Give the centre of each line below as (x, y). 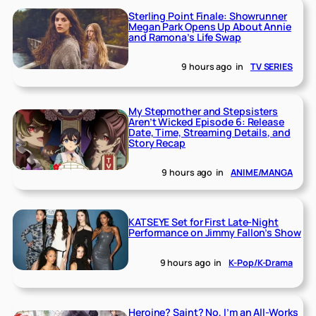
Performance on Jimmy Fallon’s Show (215, 233)
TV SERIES (271, 67)
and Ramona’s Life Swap (185, 37)
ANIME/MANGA (262, 173)
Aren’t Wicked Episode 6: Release (206, 121)
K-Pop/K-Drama (261, 262)
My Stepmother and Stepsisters (203, 111)
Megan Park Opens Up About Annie (210, 26)
